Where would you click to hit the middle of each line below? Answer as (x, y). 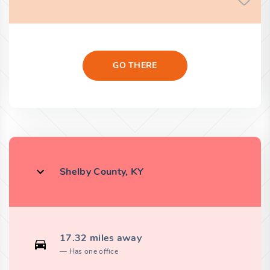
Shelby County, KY (102, 172)
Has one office (94, 252)
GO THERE (135, 66)
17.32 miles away (101, 238)
